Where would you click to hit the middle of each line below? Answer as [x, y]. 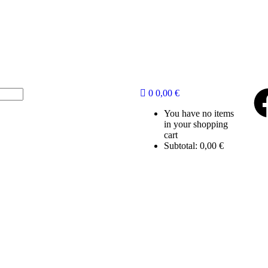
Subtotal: [182, 146]
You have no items [199, 113]
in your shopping [196, 124]
